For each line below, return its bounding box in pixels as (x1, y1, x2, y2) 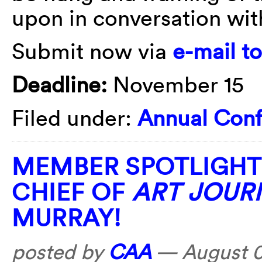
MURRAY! (12, 203, 122, 232)
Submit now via (12, 37, 173, 64)
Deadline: (12, 70, 107, 98)
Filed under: (12, 104, 137, 131)
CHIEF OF (12, 177, 132, 206)
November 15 (107, 70, 244, 98)
